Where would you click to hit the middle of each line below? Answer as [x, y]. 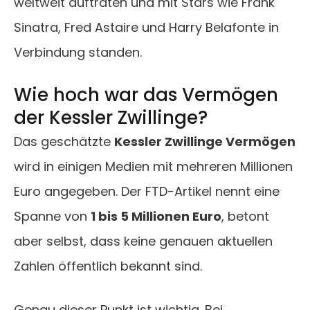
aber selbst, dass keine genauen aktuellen [143, 241]
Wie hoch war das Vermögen [146, 95]
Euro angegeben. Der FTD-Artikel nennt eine [147, 192]
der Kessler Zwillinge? [111, 118]
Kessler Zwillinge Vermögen [205, 142]
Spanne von [52, 217]
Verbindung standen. [78, 53]
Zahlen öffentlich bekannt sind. [108, 266]
